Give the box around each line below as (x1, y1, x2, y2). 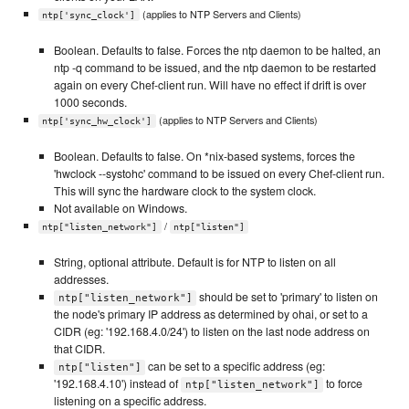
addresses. (54, 271, 110, 288)
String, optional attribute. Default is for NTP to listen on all (54, 254, 337, 271)
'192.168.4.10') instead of (54, 375, 182, 393)
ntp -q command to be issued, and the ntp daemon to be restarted (54, 58, 377, 76)
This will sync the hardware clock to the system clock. (54, 182, 317, 199)
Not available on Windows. (54, 199, 188, 216)
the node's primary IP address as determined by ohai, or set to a (54, 306, 369, 323)
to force (323, 375, 363, 393)
